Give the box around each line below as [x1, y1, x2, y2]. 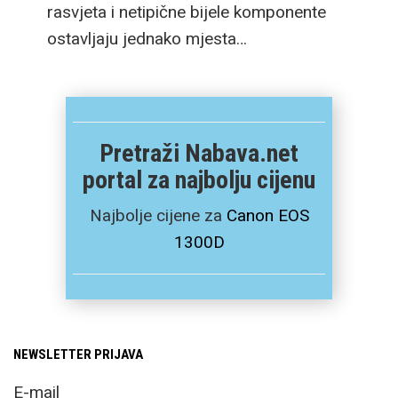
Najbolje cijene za [89, 205, 227, 227]
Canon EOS [226, 205, 309, 227]
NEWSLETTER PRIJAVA [13, 346, 143, 363]
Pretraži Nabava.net [99, 139, 298, 169]
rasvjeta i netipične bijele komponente [47, 2, 326, 23]
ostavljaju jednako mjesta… [47, 28, 247, 50]
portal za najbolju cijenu [83, 165, 315, 195]
